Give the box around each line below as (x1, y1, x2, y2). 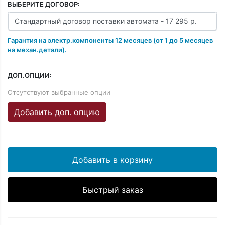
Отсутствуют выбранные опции (8, 88, 110, 96)
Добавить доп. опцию (55, 106, 100, 117)
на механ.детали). (8, 45, 67, 54)
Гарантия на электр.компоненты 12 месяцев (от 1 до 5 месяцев (8, 36, 213, 44)
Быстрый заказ (82, 184, 143, 195)
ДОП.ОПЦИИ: (8, 71, 52, 79)
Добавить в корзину (72, 154, 153, 165)
